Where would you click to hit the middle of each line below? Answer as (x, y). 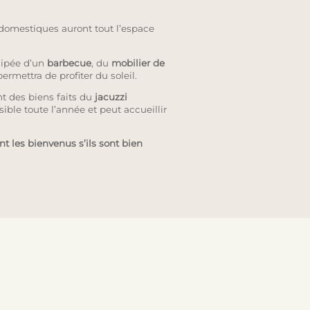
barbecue (69, 63)
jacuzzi (111, 97)
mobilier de (138, 63)
